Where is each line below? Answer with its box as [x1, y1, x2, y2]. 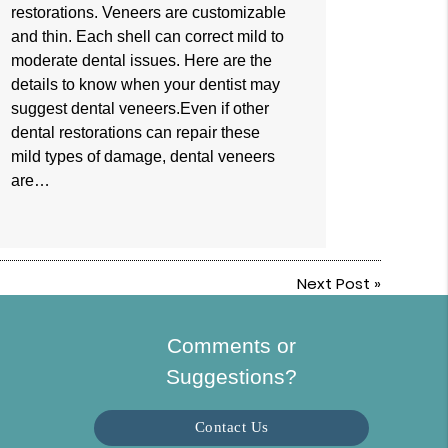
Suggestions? [166, 364, 297, 388]
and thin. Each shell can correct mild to [10, 28, 284, 46]
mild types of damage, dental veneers [10, 148, 275, 166]
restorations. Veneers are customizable [10, 4, 286, 22]
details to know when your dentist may [10, 76, 280, 94]
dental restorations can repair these [10, 124, 260, 142]
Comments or [167, 333, 296, 357]
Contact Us [194, 418, 269, 436]
